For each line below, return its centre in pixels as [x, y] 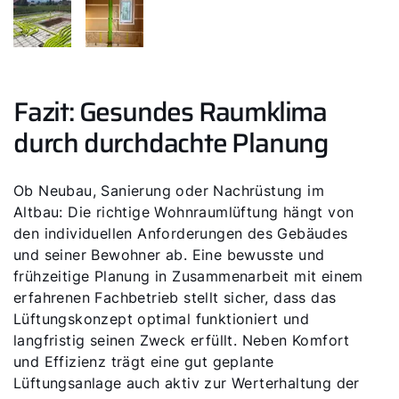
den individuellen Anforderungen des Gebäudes [181, 233]
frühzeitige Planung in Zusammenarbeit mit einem [188, 276]
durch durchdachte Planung [171, 142]
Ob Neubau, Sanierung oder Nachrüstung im [169, 190]
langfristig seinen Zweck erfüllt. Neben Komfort [182, 340]
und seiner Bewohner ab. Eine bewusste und [169, 254]
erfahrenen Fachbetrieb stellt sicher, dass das [175, 297]
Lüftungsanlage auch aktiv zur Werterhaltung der [187, 383]
